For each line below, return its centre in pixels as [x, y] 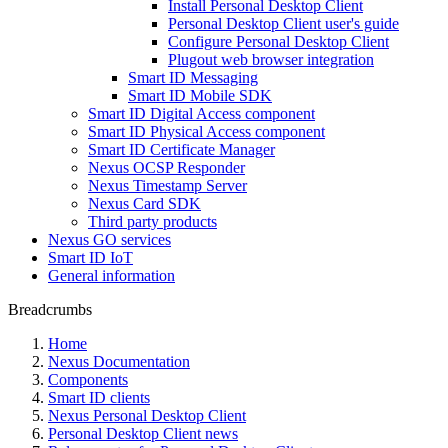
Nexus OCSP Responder [166, 167]
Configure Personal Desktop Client [278, 41]
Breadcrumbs [50, 309]
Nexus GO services [109, 239]
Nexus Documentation [119, 361]
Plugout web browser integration [271, 59]
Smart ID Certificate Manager [181, 149]
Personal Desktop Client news [143, 433]
